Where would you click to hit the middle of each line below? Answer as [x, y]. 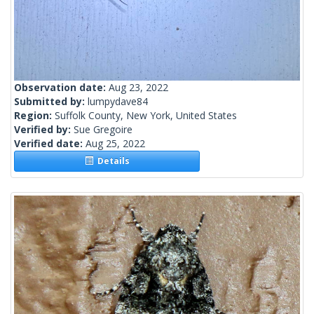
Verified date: [50, 144]
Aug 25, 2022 [115, 144]
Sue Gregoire [103, 130]
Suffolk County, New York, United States [146, 116]
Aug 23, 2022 [138, 88]
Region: [34, 116]
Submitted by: [51, 102]
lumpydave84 [118, 102]
